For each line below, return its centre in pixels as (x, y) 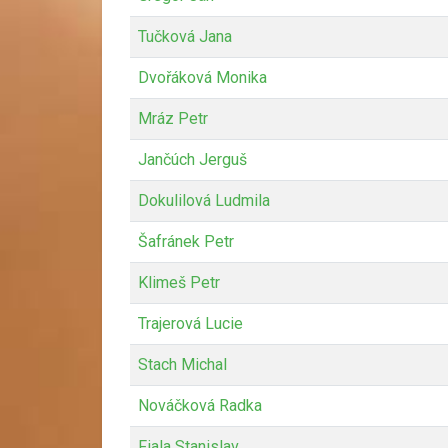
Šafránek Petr (186, 241)
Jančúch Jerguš (192, 159)
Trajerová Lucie (190, 323)
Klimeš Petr (179, 282)
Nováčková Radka (200, 405)
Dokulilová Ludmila (204, 200)
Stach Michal (182, 364)
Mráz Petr (173, 118)
